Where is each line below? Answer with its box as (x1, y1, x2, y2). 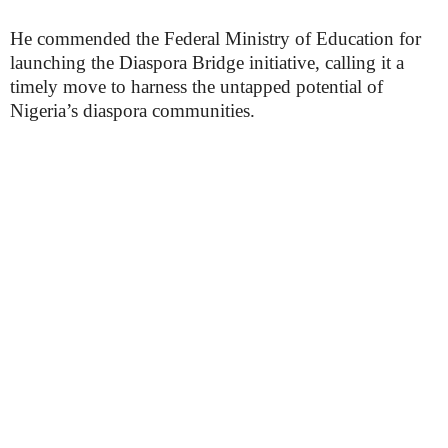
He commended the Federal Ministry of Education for (10, 28, 421, 49)
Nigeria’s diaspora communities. (10, 100, 255, 121)
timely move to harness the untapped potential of (10, 76, 383, 97)
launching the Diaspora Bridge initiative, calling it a (10, 52, 404, 73)
